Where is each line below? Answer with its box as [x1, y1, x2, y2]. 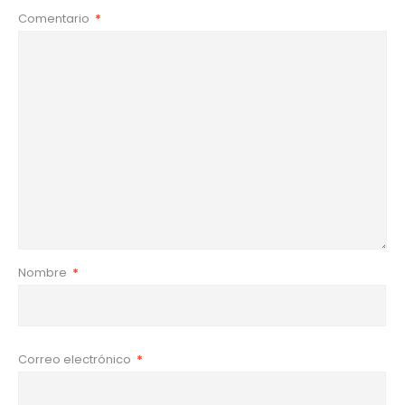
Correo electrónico [18, 350, 134, 368]
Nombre [18, 263, 70, 281]
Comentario [18, 9, 92, 27]
